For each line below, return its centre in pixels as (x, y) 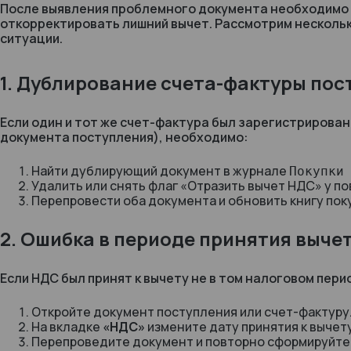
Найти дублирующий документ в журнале (160, 171)
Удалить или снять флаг (106, 186)
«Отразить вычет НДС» (251, 186)
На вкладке (67, 327)
